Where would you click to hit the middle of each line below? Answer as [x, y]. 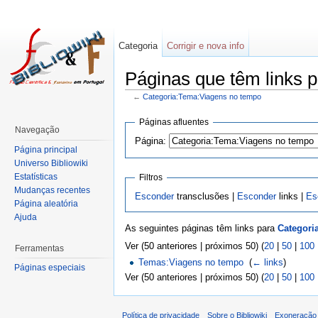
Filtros [150, 178]
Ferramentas [39, 248]
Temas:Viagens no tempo [191, 263]
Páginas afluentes [174, 122]
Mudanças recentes [52, 190]
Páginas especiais [50, 268]
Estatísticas [36, 176]
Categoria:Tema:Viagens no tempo [202, 96]
